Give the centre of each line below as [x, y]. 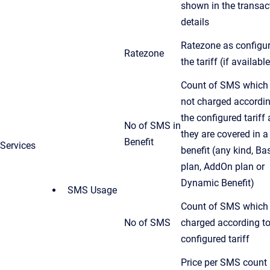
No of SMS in [152, 125]
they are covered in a [224, 134]
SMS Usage [92, 190]
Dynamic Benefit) [218, 183]
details [195, 22]
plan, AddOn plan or [223, 166]
